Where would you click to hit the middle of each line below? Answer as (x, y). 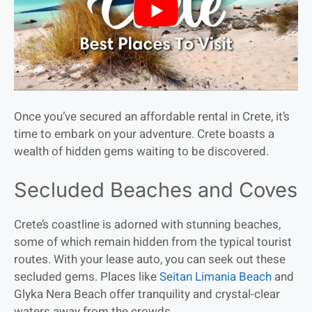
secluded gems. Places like (87, 276)
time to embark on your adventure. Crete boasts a (144, 134)
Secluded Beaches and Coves (156, 189)
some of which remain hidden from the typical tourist (153, 242)
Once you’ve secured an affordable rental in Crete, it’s (152, 117)
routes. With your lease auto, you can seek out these (150, 259)
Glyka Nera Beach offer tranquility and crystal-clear (147, 294)
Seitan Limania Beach (216, 276)
